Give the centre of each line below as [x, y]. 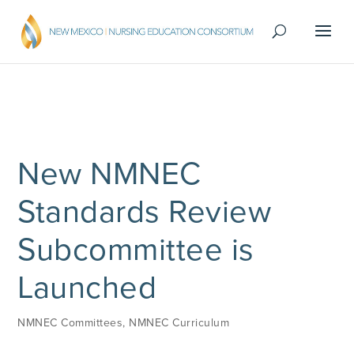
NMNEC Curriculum [179, 323]
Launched [87, 288]
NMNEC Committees [70, 323]
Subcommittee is [136, 250]
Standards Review [145, 212]
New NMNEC [109, 174]
